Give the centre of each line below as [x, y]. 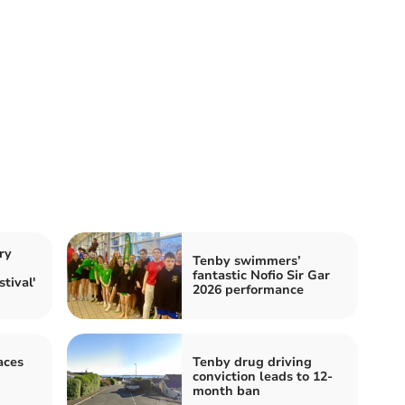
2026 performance [248, 290]
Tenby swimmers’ [247, 261]
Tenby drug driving [252, 363]
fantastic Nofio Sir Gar [261, 276]
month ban [226, 391]
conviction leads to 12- [263, 377]
